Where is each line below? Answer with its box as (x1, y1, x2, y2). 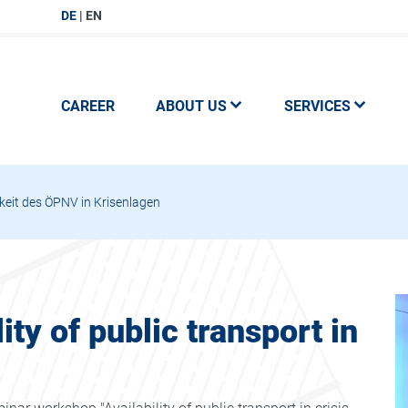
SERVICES (283, 97, 351, 115)
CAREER (60, 97, 115, 115)
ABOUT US (155, 97, 227, 115)
